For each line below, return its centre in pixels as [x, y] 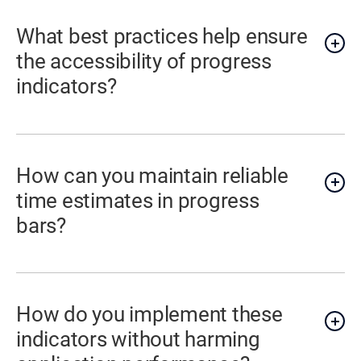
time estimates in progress [138, 200]
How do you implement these [149, 315]
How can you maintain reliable [152, 175]
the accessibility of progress [144, 62]
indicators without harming [138, 340]
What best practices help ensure [162, 37]
